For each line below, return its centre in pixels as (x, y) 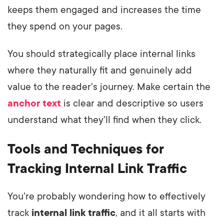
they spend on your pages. (65, 27)
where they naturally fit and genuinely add (100, 71)
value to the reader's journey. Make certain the (109, 87)
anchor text (34, 104)
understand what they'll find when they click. (104, 120)
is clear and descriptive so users (132, 104)
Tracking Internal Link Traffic (97, 169)
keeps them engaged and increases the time (104, 10)
